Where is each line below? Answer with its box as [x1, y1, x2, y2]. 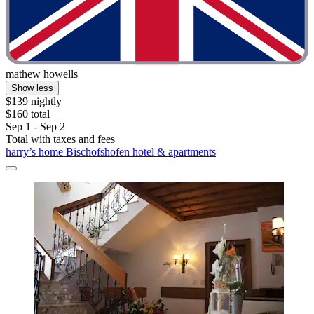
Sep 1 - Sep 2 [6, 121, 65, 133]
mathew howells [6, 68, 78, 81]
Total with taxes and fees [6, 133, 115, 146]
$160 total [6, 108, 50, 121]
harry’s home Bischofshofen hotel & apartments [6, 146, 216, 158]
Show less [11, 83, 53, 94]
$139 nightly [6, 95, 62, 108]
